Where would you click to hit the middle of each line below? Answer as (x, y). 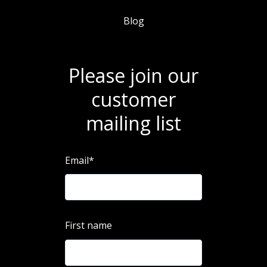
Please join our (133, 75)
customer (133, 99)
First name (89, 226)
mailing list (133, 123)
